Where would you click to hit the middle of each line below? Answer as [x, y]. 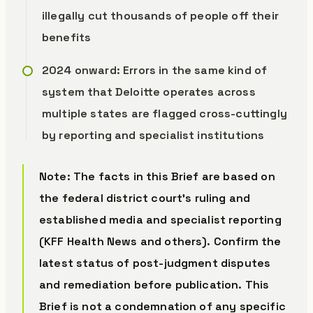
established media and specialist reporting [160, 220]
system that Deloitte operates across [149, 92]
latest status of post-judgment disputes [155, 263]
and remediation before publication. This [154, 285]
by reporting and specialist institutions [153, 135]
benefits [67, 37]
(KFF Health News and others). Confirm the [160, 241]
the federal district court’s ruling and [145, 198]
